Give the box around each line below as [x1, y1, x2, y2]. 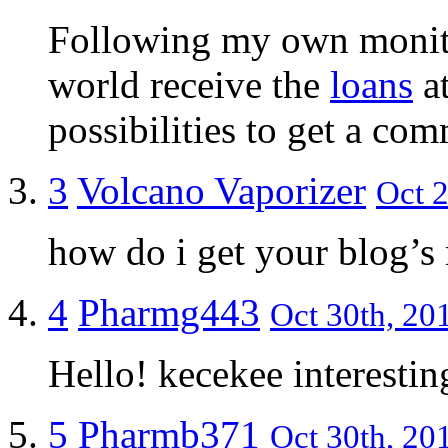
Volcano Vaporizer [77, 168, 366, 212]
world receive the [48, 62, 330, 106]
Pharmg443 [78, 290, 260, 334]
